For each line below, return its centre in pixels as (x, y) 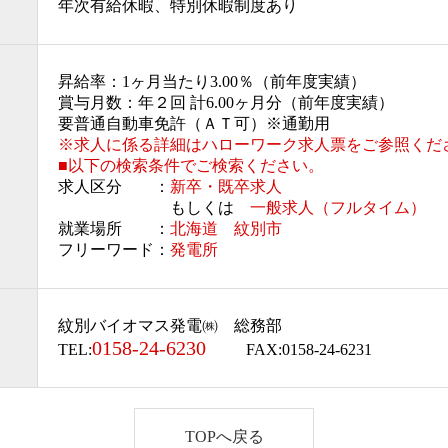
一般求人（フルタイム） (338, 207)
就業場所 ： (114, 228)
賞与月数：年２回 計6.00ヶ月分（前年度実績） (226, 102)
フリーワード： (114, 249)
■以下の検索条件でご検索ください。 (191, 165)
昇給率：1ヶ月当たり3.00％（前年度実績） (212, 81)
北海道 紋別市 (226, 228)
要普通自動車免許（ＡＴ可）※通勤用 (194, 123)
